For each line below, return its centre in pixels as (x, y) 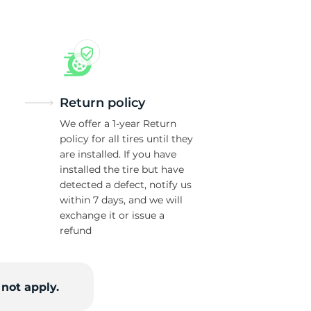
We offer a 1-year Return (118, 124)
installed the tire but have (122, 169)
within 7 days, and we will (121, 200)
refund (76, 230)
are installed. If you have (118, 154)
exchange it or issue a (112, 215)
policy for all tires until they (126, 139)
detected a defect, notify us (126, 185)
